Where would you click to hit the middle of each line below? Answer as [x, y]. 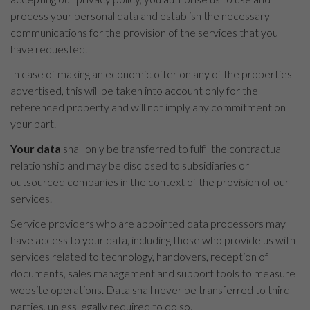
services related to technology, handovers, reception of [139, 256]
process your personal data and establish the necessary [140, 16]
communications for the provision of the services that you [144, 32]
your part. [33, 124]
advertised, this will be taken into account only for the [134, 90]
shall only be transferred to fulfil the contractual [172, 148]
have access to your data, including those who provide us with [153, 240]
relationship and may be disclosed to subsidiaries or [130, 165]
